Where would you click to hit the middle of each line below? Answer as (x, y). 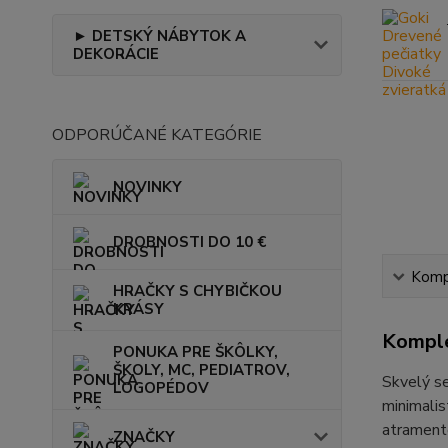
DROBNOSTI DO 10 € (189, 241)
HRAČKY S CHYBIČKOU (197, 290)
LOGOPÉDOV (161, 387)
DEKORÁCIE (116, 53)
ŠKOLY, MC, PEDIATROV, (201, 369)
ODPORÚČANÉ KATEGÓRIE (157, 134)
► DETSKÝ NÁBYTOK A (159, 35)
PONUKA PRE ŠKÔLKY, (195, 351)
